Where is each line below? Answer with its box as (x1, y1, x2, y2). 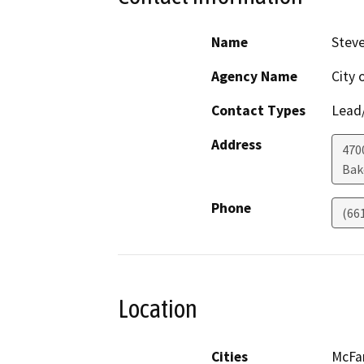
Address (211, 136, 262, 154)
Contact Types (211, 102, 305, 120)
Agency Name (211, 67, 297, 86)
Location (118, 294, 197, 324)
